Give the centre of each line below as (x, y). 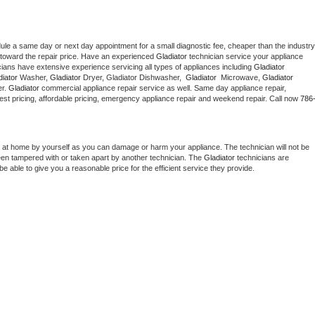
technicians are (262, 158)
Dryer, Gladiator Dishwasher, (134, 78)
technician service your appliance (245, 57)
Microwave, (240, 78)
